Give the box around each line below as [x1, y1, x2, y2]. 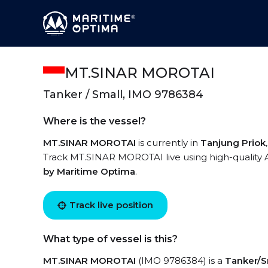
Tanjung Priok [200, 137, 266, 148]
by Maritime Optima [43, 166, 135, 177]
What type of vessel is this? [43, 233, 178, 245]
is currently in [136, 137, 200, 148]
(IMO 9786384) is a [136, 255, 225, 266]
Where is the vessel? [43, 115, 146, 127]
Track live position [69, 199, 153, 211]
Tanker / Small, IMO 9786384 [43, 88, 203, 101]
